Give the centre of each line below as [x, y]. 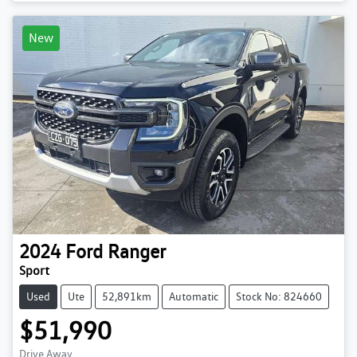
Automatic [194, 297]
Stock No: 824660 [279, 297]
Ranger [137, 252]
